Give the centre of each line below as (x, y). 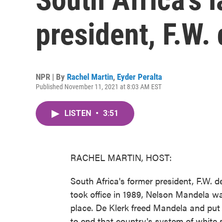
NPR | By (51, 77)
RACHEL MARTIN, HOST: (121, 157)
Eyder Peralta (139, 77)
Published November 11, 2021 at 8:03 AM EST (99, 87)
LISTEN (79, 113)
